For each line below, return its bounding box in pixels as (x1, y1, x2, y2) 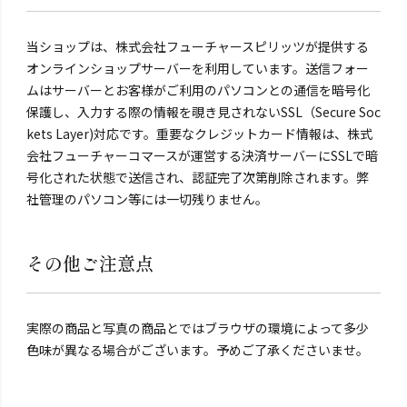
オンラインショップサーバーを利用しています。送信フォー (25, 59, 369, 78)
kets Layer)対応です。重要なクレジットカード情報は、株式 (25, 124, 372, 144)
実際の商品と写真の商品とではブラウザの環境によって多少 (25, 319, 369, 338)
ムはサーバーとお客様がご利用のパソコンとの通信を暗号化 (25, 81, 370, 100)
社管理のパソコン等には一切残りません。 (25, 190, 268, 209)
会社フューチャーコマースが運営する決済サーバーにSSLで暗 (25, 146, 378, 165)
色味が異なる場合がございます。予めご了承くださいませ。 (25, 341, 369, 360)
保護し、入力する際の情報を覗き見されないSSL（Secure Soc (25, 103, 381, 122)
